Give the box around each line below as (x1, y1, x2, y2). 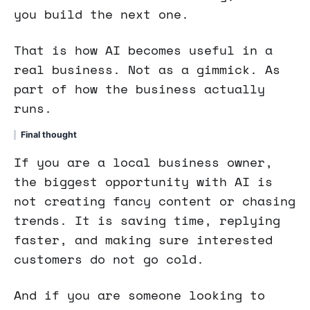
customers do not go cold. (14, 250, 204, 268)
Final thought (21, 129, 77, 140)
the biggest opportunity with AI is (14, 172, 273, 191)
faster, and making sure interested (14, 230, 273, 249)
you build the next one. (14, 4, 189, 23)
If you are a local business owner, (14, 153, 273, 172)
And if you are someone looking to (14, 286, 265, 304)
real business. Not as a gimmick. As (14, 60, 280, 78)
